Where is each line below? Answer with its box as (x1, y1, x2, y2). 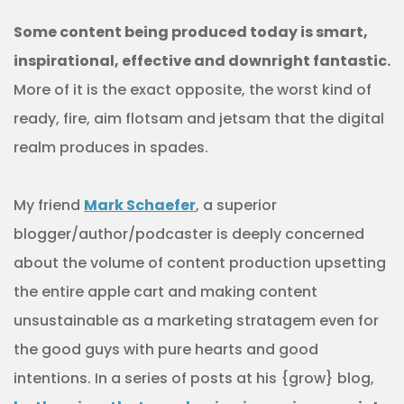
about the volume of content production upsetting (14, 252, 386, 273)
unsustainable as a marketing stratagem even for (14, 310, 379, 331)
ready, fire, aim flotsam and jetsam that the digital (14, 108, 384, 129)
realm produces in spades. (14, 137, 208, 158)
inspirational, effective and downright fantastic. (14, 50, 390, 71)
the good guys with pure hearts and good (14, 339, 318, 360)
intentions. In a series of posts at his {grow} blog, (14, 368, 374, 389)
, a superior (196, 195, 277, 216)
